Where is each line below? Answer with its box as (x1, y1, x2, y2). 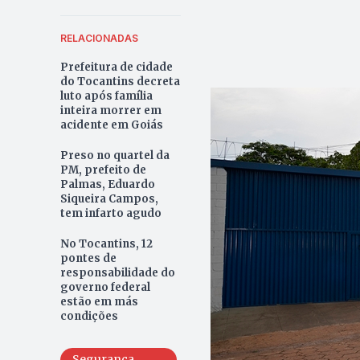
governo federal (59, 280, 150, 294)
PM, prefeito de (59, 162, 146, 177)
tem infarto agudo (59, 206, 162, 220)
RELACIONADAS (59, 31, 138, 44)
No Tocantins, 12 (59, 236, 153, 251)
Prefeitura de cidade (59, 59, 173, 74)
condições (59, 309, 118, 323)
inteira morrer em (59, 103, 162, 117)
